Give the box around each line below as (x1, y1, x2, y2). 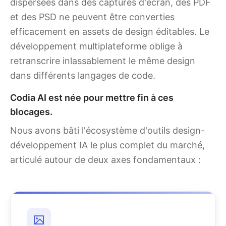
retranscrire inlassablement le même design (10, 55, 195, 66)
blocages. (10, 106, 52, 117)
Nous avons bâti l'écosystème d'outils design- (10, 125, 205, 136)
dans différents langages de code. (10, 70, 155, 81)
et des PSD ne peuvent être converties (10, 12, 175, 22)
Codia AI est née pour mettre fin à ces (10, 92, 174, 103)
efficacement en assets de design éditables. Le (10, 26, 209, 37)
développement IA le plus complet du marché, (10, 140, 205, 150)
